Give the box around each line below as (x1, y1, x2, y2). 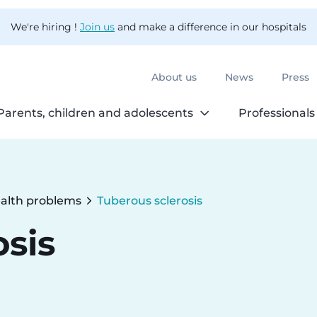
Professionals (238, 108, 316, 119)
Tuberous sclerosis (97, 195, 202, 207)
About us (151, 73, 197, 83)
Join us (80, 21, 115, 33)
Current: (97, 203, 146, 215)
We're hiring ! (11, 21, 80, 33)
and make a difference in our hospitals (115, 21, 306, 33)
